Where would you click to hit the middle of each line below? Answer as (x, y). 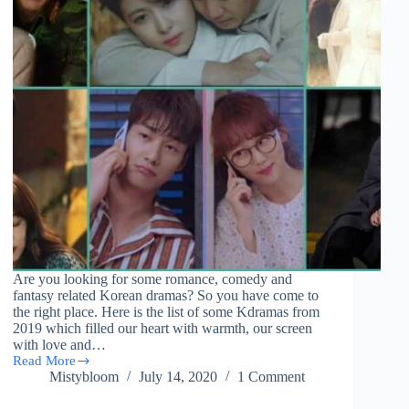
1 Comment (272, 377)
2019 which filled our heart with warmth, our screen (163, 329)
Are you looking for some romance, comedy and (153, 279)
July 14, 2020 (178, 377)
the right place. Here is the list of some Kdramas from (167, 312)
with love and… (60, 345)
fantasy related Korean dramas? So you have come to (166, 296)
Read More (45, 361)
